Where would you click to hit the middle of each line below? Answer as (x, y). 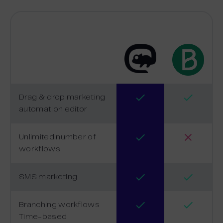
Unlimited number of (58, 137)
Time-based (43, 217)
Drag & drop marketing (62, 97)
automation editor (53, 109)
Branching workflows (59, 205)
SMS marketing (48, 177)
